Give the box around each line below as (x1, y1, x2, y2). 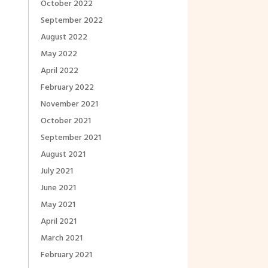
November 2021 (40, 98, 98, 112)
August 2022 (40, 31, 87, 45)
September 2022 (40, 14, 103, 28)
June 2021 (40, 181, 76, 196)
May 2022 (40, 47, 77, 62)
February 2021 (40, 248, 92, 263)
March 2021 (40, 232, 83, 246)
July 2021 (40, 165, 73, 179)
